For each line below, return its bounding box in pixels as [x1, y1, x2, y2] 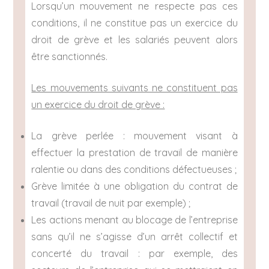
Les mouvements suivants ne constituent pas [31, 82, 238, 94]
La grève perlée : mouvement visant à [31, 130, 238, 142]
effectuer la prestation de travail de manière [31, 147, 238, 159]
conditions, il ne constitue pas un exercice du [31, 17, 238, 29]
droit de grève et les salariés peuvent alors [31, 34, 238, 46]
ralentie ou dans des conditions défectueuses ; [31, 163, 237, 176]
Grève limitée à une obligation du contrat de [31, 180, 238, 193]
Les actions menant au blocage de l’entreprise [31, 214, 238, 226]
